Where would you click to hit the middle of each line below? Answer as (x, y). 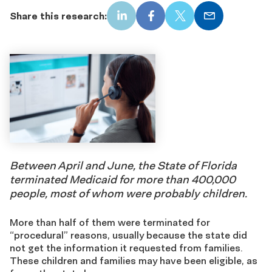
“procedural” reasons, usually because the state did (128, 235)
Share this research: (58, 15)
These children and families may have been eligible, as (134, 261)
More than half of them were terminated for (110, 223)
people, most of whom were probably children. (128, 194)
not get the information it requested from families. (126, 248)
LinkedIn (140, 21)
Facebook (172, 21)
